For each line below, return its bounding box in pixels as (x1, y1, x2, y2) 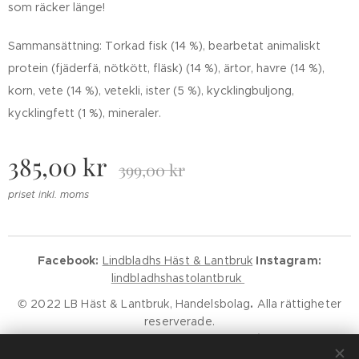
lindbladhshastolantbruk (111, 271, 245, 285)
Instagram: (256, 253, 321, 268)
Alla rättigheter (256, 296, 341, 311)
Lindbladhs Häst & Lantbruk (102, 253, 253, 268)
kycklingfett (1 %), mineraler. (8, 105, 161, 120)
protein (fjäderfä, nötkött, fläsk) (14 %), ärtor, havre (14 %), (8, 60, 325, 75)
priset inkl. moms (8, 188, 89, 200)
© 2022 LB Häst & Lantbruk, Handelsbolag (18, 296, 251, 311)
